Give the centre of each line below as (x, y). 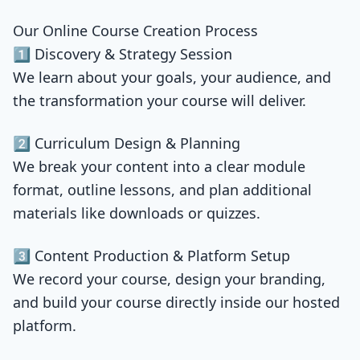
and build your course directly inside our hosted (176, 302)
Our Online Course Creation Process (135, 31)
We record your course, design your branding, (169, 279)
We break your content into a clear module (159, 166)
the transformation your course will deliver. (160, 100)
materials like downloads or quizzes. (137, 213)
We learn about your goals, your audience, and (172, 77)
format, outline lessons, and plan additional (162, 190)
